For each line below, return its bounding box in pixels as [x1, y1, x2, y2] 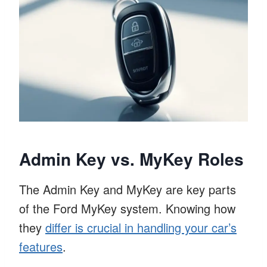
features [19, 237, 63, 255]
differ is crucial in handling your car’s [45, 218, 237, 236]
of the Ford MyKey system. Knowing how [19, 199, 235, 217]
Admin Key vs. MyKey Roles [19, 146, 244, 171]
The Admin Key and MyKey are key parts [19, 180, 236, 198]
